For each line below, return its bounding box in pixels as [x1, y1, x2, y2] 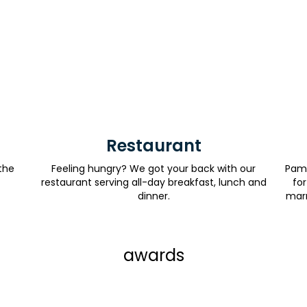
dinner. [137, 189, 170, 203]
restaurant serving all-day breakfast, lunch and [40, 175, 267, 189]
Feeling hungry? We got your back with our [51, 162, 256, 175]
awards [123, 244, 184, 267]
